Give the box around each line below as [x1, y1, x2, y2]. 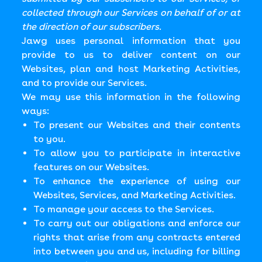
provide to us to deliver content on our [22, 49, 240, 60]
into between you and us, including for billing [33, 246, 240, 257]
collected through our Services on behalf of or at [22, 7, 240, 18]
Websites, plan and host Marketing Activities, [22, 63, 240, 74]
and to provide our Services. [22, 77, 147, 88]
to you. [33, 133, 66, 144]
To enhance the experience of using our [33, 175, 240, 187]
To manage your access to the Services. [33, 204, 215, 215]
